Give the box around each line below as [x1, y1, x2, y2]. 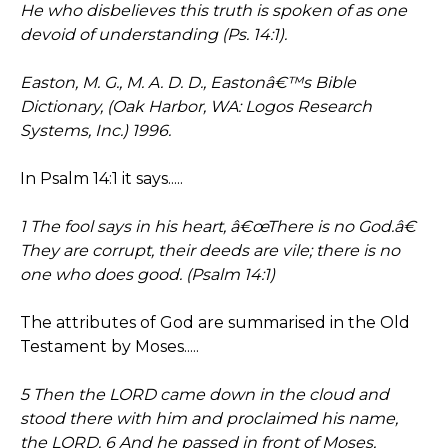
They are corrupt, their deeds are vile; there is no [20, 241, 400, 260]
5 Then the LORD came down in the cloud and [20, 385, 389, 404]
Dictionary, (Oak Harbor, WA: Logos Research [20, 97, 372, 116]
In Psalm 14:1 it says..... [20, 169, 183, 188]
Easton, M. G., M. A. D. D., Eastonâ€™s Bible [20, 73, 356, 92]
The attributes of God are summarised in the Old [20, 313, 410, 332]
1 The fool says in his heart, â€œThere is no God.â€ [20, 217, 416, 236]
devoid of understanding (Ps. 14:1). [20, 25, 287, 44]
